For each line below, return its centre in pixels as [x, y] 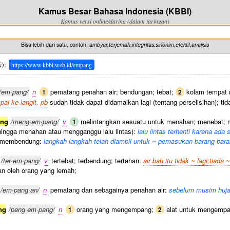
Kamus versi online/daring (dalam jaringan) [115, 21]
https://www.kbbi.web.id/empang [52, 65]
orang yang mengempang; [115, 209]
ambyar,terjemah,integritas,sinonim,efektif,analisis [149, 44]
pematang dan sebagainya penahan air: [109, 190]
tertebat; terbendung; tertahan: [96, 160]
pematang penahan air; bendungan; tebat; [112, 92]
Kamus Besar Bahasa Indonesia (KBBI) [115, 11]
